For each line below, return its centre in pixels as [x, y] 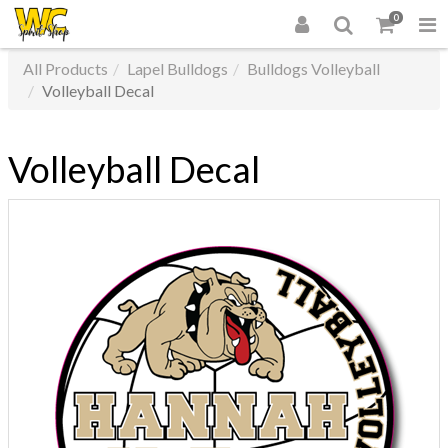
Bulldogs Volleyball [313, 68]
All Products [65, 68]
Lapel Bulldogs [177, 68]
